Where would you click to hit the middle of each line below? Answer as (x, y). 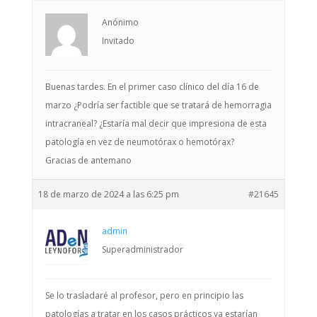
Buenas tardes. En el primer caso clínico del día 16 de (152, 87)
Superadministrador (142, 249)
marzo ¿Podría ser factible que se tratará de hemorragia (158, 105)
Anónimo (120, 22)
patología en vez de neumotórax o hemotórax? (139, 142)
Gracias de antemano (88, 160)
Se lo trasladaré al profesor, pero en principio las (144, 295)
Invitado (118, 41)
